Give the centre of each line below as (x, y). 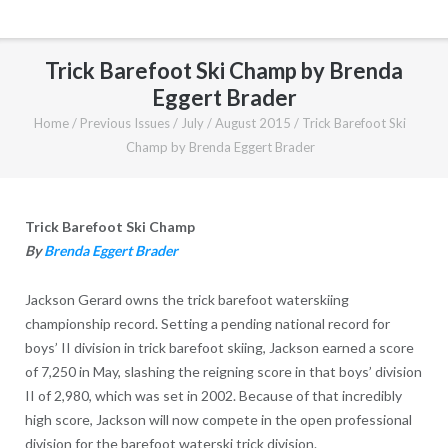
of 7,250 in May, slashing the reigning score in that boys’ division (223, 371)
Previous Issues (125, 122)
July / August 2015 (236, 122)
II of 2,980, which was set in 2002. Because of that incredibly (213, 395)
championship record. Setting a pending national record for (207, 323)
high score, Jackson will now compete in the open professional (218, 419)
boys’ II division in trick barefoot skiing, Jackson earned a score (219, 347)
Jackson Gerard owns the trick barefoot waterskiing (186, 299)
